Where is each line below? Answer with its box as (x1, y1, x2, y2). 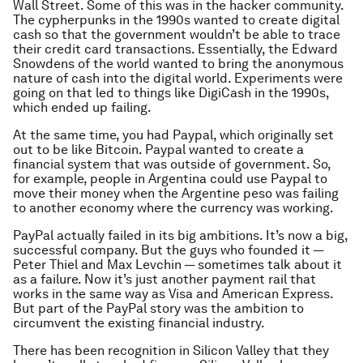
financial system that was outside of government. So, (13, 156, 331, 173)
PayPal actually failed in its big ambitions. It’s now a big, (13, 228, 348, 244)
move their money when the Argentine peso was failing (13, 186, 339, 202)
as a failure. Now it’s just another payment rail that (13, 271, 316, 288)
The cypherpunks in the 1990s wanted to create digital (13, 12, 340, 28)
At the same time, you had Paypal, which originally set (13, 127, 334, 143)
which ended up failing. (13, 100, 152, 116)
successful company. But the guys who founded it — (13, 242, 323, 258)
